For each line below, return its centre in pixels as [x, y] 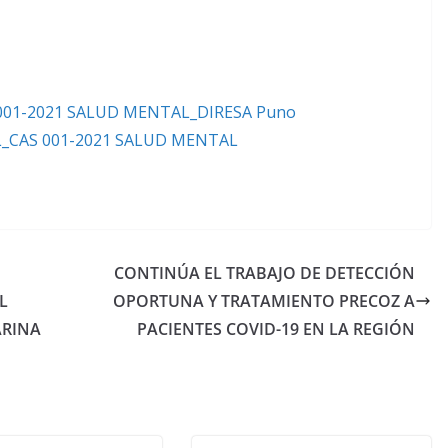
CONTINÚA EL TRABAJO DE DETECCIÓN [264, 272]
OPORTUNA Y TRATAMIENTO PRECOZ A [264, 300]
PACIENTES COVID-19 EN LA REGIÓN [276, 328]
